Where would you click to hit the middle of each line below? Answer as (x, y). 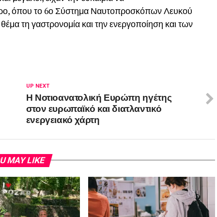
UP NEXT (38, 86)
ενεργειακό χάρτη (63, 119)
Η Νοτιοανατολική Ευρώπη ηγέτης (99, 96)
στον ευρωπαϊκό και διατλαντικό (94, 108)
